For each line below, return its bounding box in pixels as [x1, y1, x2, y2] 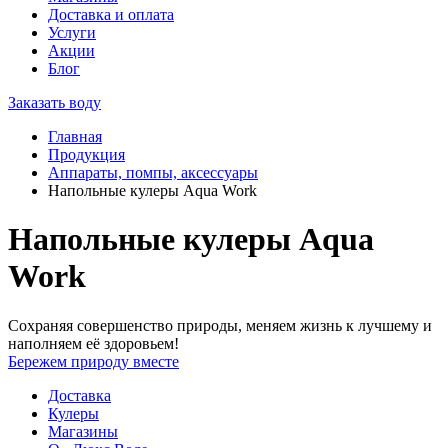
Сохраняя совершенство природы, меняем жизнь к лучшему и [8, 316, 432, 334]
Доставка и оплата [48, 6, 174, 23]
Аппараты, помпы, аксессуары [48, 164, 258, 181]
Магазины [48, 422, 118, 440]
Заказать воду [8, 94, 101, 111]
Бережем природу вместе [8, 352, 179, 370]
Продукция [48, 146, 125, 163]
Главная [48, 128, 102, 145]
